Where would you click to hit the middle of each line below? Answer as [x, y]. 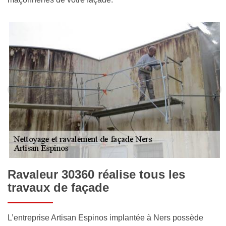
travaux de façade [58, 188]
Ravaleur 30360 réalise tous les [96, 175]
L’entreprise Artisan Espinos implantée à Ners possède [105, 218]
